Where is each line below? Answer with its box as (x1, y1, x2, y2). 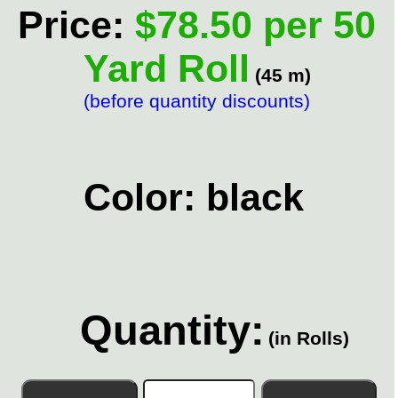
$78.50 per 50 (124, 4, 377, 47)
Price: (18, 4, 125, 47)
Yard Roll (83, 47, 250, 91)
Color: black (83, 175, 304, 219)
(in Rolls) (268, 327, 350, 348)
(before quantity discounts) (84, 91, 311, 112)
